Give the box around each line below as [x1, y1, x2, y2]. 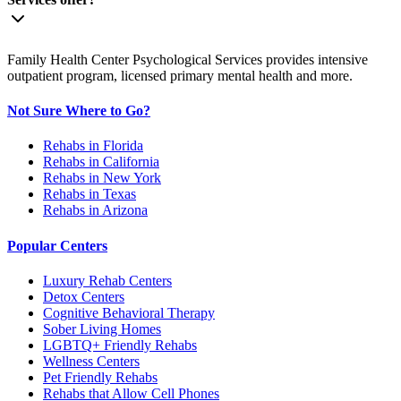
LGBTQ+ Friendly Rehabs [43, 337, 197, 353]
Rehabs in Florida [43, 138, 143, 154]
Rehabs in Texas [43, 186, 136, 202]
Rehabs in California [43, 154, 159, 170]
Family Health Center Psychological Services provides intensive [7, 51, 368, 67]
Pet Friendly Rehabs [43, 369, 158, 385]
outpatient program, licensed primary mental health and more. [7, 67, 353, 83]
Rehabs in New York [43, 170, 161, 186]
